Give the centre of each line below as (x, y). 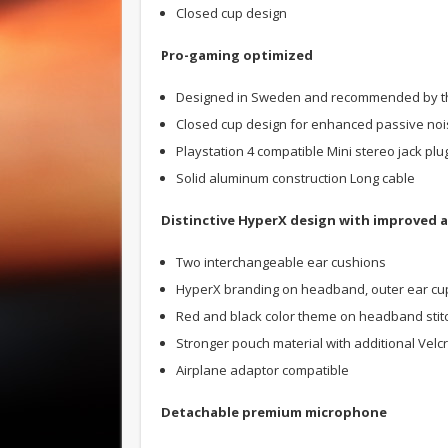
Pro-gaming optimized (237, 54)
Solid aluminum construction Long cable (295, 177)
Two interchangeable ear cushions (281, 261)
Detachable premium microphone (274, 411)
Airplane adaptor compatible (262, 369)
